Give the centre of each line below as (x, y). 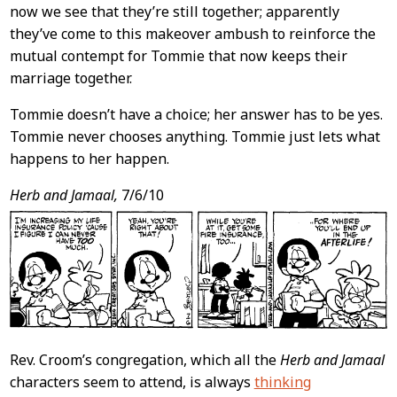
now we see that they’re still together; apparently (174, 12)
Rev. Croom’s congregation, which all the (144, 359)
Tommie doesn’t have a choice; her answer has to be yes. (196, 115)
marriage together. (70, 78)
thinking (282, 381)
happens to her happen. (89, 159)
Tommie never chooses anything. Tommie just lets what (195, 137)
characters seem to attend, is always (132, 381)
